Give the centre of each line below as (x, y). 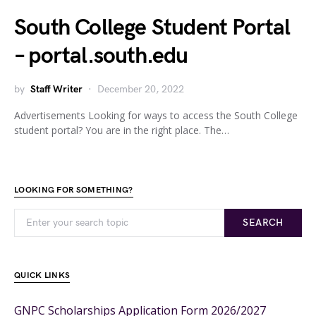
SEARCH (263, 223)
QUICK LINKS (42, 275)
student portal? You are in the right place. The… (122, 130)
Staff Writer (56, 89)
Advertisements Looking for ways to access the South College (156, 115)
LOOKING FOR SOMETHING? (74, 190)
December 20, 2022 (141, 89)
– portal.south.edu (101, 56)
